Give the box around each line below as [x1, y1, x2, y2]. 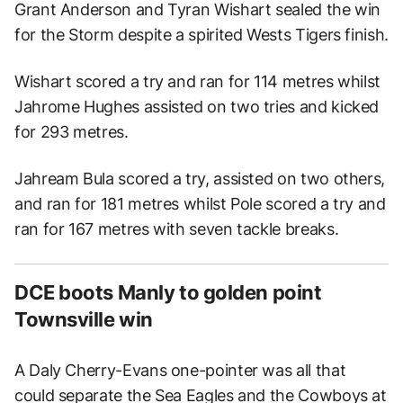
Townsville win [14, 307, 153, 331]
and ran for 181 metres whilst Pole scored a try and [14, 193, 386, 213]
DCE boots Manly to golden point [14, 280, 322, 304]
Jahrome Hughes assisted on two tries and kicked [14, 96, 380, 116]
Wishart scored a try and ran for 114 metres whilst [14, 71, 381, 91]
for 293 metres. [14, 121, 129, 141]
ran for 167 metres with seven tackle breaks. [14, 219, 339, 238]
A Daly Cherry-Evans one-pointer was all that [14, 360, 346, 380]
